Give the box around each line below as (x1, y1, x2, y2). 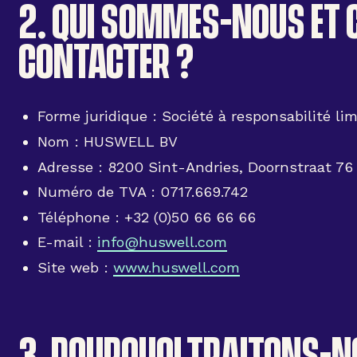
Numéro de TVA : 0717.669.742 (37, 183, 248, 201)
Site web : (37, 258, 113, 276)
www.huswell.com (112, 258, 240, 276)
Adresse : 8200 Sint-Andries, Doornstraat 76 (37, 158, 353, 175)
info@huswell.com (96, 233, 227, 251)
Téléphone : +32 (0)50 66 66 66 (37, 208, 256, 226)
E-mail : (37, 233, 97, 251)
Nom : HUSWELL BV (37, 132, 178, 150)
